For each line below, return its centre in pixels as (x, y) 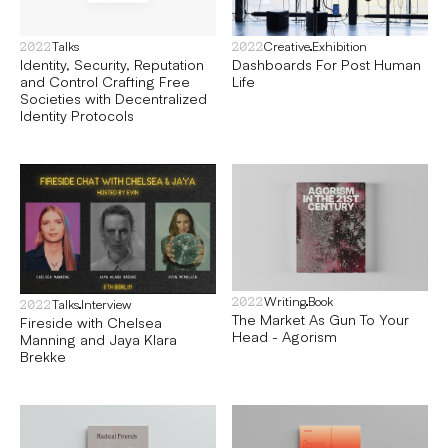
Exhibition (339, 45)
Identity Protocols (77, 114)
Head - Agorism (284, 335)
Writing (285, 300)
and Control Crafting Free (105, 80)
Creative (287, 45)
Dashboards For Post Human (326, 63)
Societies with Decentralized (113, 97)
